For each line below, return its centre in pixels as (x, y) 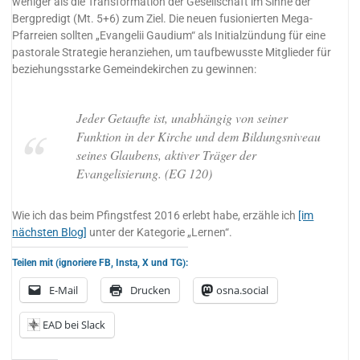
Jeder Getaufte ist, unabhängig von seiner (182, 118)
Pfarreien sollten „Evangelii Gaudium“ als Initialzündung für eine (169, 36)
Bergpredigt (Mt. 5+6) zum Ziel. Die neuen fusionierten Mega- (163, 19)
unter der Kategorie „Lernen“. (160, 233)
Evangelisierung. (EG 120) (144, 174)
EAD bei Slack (74, 325)
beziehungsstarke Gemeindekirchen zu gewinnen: (135, 70)
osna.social (243, 290)
